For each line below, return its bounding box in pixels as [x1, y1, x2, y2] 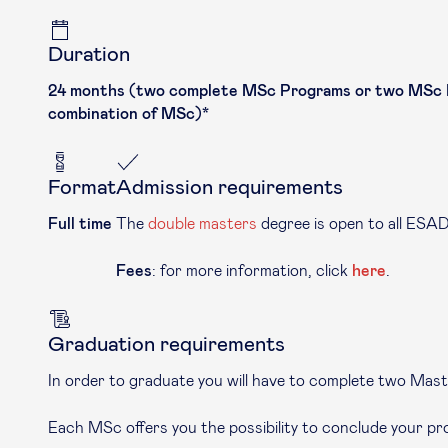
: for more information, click [152, 263, 352, 279]
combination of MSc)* [48, 106, 209, 122]
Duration [48, 44, 130, 65]
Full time [48, 216, 112, 232]
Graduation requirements [48, 334, 285, 355]
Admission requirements [116, 177, 343, 198]
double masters [148, 216, 257, 232]
